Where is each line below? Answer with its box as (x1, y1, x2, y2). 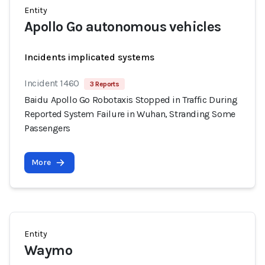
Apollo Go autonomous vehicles (24, 18, 221, 35)
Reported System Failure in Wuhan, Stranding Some (24, 108, 235, 119)
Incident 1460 (24, 77, 79, 89)
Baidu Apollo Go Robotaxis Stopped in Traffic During (24, 94, 238, 105)
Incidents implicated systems (24, 51, 154, 63)
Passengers (24, 122, 70, 134)
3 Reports (89, 80, 119, 88)
